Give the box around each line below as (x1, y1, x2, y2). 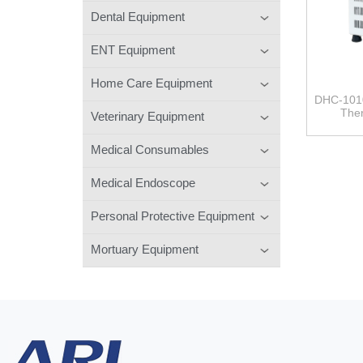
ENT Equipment (91, 42, 175, 57)
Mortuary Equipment (91, 241, 199, 256)
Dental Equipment (91, 9, 185, 23)
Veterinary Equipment (91, 109, 204, 123)
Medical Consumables (91, 142, 209, 156)
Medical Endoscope (91, 175, 195, 190)
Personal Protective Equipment (91, 208, 254, 223)
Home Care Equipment (91, 75, 212, 90)
